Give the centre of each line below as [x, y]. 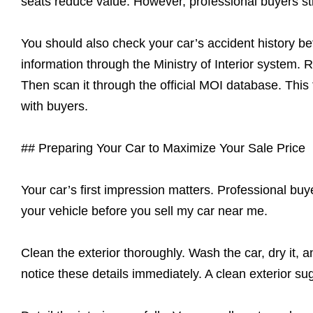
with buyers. [54, 106]
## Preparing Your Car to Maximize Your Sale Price [163, 148]
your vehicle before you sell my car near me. [144, 211]
